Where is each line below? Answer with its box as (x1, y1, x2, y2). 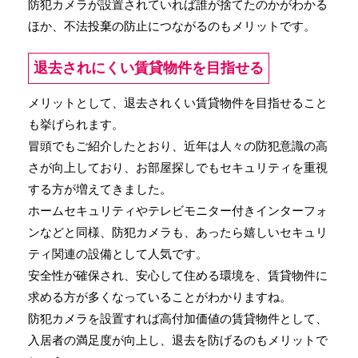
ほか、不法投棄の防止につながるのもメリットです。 (28, 18, 316, 33)
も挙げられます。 (28, 117, 124, 131)
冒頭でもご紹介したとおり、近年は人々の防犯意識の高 (28, 138, 328, 153)
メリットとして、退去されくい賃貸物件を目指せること (28, 95, 328, 109)
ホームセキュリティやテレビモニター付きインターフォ (28, 203, 328, 217)
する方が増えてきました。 (28, 181, 172, 196)
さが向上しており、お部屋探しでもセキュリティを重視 (28, 160, 328, 174)
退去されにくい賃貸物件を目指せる (34, 59, 264, 76)
